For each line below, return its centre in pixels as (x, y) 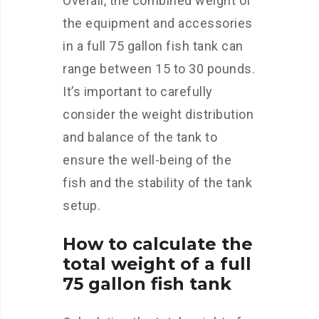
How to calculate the (158, 244)
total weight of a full (157, 264)
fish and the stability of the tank (157, 183)
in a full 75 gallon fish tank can (153, 46)
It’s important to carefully (138, 91)
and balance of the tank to (140, 137)
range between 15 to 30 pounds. (159, 69)
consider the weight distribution (158, 114)
